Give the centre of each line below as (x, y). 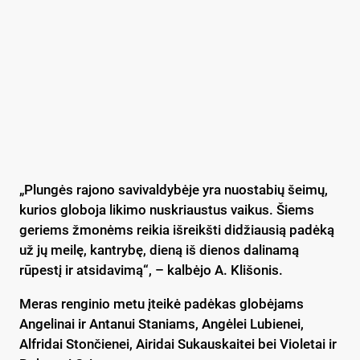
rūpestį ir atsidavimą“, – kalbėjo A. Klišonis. (151, 270)
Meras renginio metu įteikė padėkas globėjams (162, 303)
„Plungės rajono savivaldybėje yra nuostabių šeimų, (174, 189)
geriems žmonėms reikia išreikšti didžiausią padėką (177, 229)
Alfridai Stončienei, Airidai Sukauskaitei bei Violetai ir (178, 344)
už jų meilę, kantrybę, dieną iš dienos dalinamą (159, 250)
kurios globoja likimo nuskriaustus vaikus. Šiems (167, 209)
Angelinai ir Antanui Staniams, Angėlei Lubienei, (162, 323)
